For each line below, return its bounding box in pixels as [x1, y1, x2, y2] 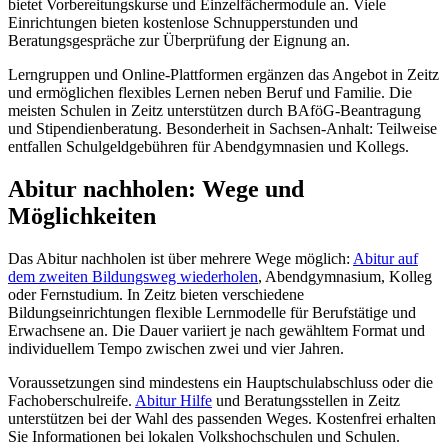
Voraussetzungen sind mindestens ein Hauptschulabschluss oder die [8, 373, 433, 391]
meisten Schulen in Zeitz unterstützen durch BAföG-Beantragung [8, 101, 421, 119]
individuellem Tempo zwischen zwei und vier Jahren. [8, 339, 344, 357]
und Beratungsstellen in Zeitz [212, 391, 400, 409]
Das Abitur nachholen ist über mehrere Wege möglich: [8, 249, 353, 267]
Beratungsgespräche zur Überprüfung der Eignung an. [8, 31, 350, 49]
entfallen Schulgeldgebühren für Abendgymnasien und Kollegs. [8, 137, 409, 155]
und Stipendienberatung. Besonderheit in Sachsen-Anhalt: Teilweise [8, 119, 437, 137]
